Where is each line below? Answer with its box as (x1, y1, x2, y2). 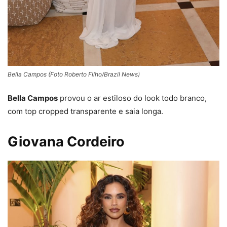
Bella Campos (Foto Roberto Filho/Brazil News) (8, 70, 140, 79)
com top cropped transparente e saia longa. (8, 106, 163, 117)
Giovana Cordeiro (8, 133, 125, 150)
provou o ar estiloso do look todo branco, (58, 93, 207, 103)
